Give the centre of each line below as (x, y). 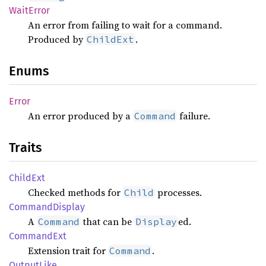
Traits (25, 148)
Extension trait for (68, 251)
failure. (194, 116)
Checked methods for (75, 192)
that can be (107, 221)
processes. (178, 192)
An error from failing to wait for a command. (125, 25)
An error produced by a (80, 116)
